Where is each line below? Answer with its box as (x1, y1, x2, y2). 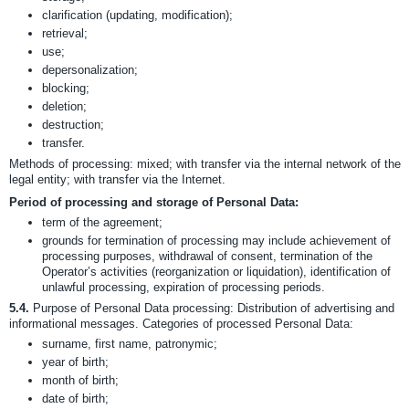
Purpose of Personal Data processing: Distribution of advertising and (29, 301, 394, 315)
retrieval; (42, 26, 88, 40)
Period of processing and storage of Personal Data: (9, 195, 299, 209)
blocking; (42, 81, 89, 95)
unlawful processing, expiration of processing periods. (42, 280, 325, 294)
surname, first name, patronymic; (42, 337, 217, 351)
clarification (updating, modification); (42, 8, 233, 22)
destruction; (42, 118, 104, 131)
